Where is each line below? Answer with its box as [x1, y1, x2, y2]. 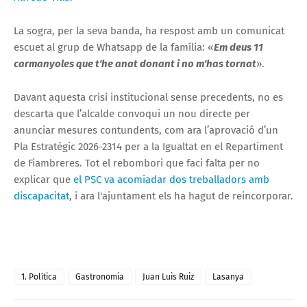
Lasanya [212, 271, 244, 282]
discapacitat [14, 189, 69, 202]
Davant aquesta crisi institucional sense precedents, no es [14, 90, 283, 103]
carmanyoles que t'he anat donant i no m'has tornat [14, 57, 256, 70]
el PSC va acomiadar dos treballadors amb [73, 173, 269, 186]
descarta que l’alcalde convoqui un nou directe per [14, 107, 250, 120]
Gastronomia [75, 271, 124, 282]
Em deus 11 [214, 40, 263, 53]
